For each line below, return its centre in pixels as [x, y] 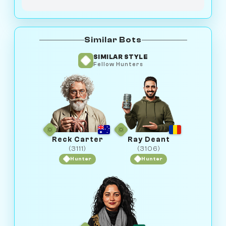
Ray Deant [149, 139]
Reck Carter [77, 139]
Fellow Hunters [118, 65]
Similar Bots [113, 40]
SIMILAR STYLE [121, 57]
